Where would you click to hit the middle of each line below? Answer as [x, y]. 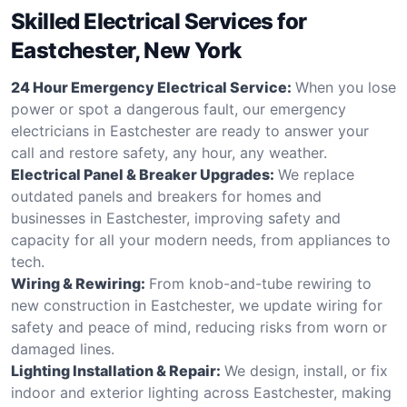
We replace [316, 174]
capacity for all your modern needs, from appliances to [201, 239]
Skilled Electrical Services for [159, 21]
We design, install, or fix [306, 370]
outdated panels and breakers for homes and [166, 196]
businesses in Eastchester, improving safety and [176, 218]
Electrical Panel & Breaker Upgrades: [143, 174]
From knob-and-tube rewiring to [260, 283]
